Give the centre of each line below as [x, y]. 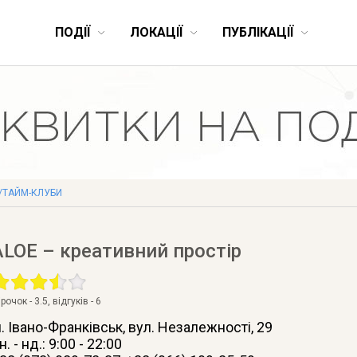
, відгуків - [71, 301]
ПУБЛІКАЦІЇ [258, 32]
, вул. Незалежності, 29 [197, 327]
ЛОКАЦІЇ [156, 32]
